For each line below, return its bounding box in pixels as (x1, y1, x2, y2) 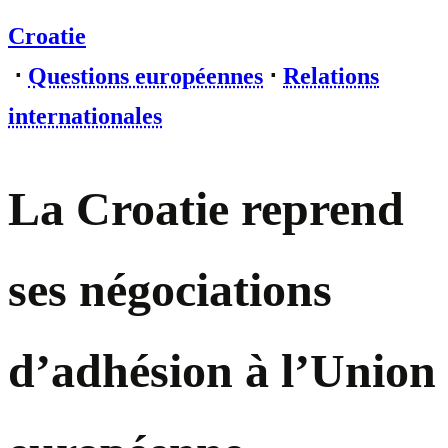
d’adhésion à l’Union (8, 344, 436, 398)
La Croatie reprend (8, 182, 404, 236)
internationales (8, 103, 162, 129)
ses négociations (8, 263, 332, 317)
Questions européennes (28, 63, 263, 89)
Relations (283, 63, 379, 89)
